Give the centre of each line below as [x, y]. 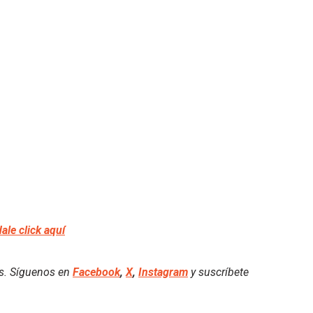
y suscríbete [218, 272]
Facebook [96, 272]
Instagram [163, 272]
